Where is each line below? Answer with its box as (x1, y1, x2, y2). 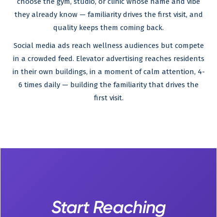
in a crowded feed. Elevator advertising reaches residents (13, 54, 204, 63)
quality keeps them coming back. (53, 23, 164, 32)
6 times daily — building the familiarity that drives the (18, 80, 199, 89)
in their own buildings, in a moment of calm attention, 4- (12, 67, 205, 76)
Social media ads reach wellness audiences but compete (13, 41, 204, 50)
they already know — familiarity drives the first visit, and (14, 10, 203, 19)
